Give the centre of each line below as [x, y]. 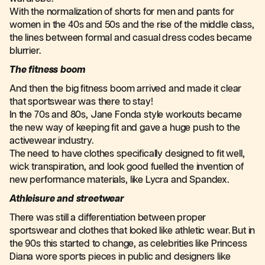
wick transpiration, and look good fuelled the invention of [127, 167]
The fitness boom [48, 70]
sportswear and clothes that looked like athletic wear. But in [132, 231]
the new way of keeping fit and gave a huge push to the [125, 128]
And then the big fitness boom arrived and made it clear [126, 89]
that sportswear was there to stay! [81, 102]
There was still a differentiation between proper [108, 218]
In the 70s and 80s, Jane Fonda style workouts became [126, 115]
